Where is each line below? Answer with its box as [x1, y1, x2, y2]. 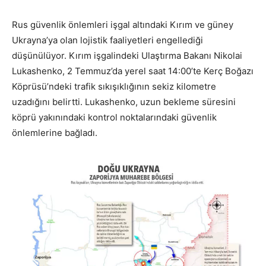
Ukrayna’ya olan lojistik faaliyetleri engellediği [12, 34, 203, 46]
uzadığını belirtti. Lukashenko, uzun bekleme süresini [12, 96, 236, 108]
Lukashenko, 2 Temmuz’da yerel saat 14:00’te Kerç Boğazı [12, 65, 254, 77]
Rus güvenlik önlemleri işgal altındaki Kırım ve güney [12, 19, 233, 31]
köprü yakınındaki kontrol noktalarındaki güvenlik [12, 112, 217, 123]
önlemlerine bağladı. [12, 127, 97, 139]
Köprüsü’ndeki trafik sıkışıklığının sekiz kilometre [12, 81, 216, 93]
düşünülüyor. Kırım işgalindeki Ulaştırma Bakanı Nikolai [12, 50, 242, 62]
